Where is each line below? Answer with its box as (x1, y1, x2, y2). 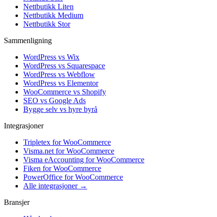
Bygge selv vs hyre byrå (23, 105, 97, 113)
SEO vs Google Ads (23, 96, 86, 105)
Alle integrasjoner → (23, 181, 87, 190)
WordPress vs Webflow (23, 70, 95, 78)
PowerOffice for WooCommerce (23, 172, 123, 181)
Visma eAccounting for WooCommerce (23, 155, 144, 164)
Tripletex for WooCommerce (23, 138, 111, 146)
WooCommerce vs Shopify (23, 87, 106, 96)
